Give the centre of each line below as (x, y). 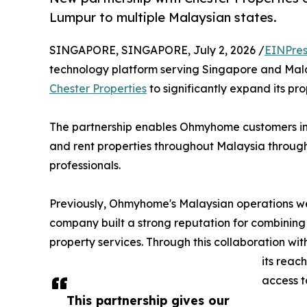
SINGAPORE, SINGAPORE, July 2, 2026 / (157, 50)
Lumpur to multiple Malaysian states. (163, 18)
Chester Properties (98, 88)
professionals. (85, 165)
